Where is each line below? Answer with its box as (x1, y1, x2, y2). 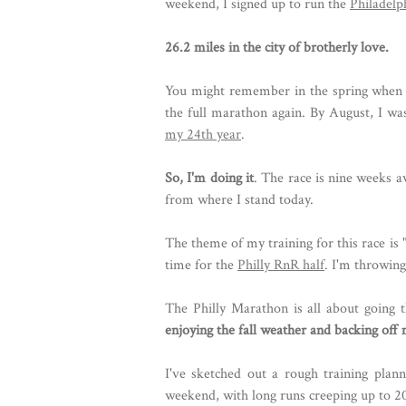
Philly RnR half (237, 256, 324, 275)
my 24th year (165, 125, 241, 144)
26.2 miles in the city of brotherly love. (165, 38, 389, 57)
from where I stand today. (165, 190, 314, 209)
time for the (165, 256, 237, 275)
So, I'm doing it (165, 169, 254, 188)
